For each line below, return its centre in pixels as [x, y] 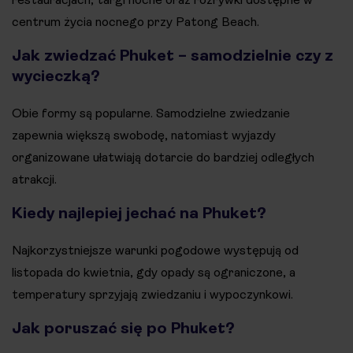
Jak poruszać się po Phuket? [123, 329]
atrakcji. [34, 180]
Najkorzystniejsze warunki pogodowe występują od [155, 251]
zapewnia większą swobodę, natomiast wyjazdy [144, 136]
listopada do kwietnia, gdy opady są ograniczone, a [154, 273]
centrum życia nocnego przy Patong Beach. [136, 22]
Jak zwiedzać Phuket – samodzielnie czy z [173, 56]
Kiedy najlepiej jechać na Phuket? [139, 214]
